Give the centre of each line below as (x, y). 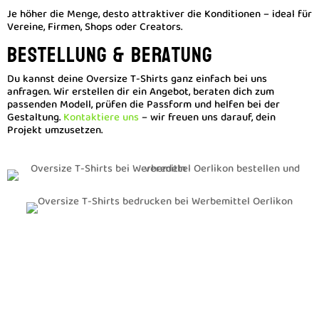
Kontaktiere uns (101, 118)
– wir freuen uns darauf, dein (209, 118)
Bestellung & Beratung (110, 55)
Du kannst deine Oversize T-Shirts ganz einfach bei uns (137, 80)
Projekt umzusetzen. (55, 131)
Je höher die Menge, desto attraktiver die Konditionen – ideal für (159, 15)
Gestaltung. (34, 118)
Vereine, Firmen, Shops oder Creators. (95, 28)
